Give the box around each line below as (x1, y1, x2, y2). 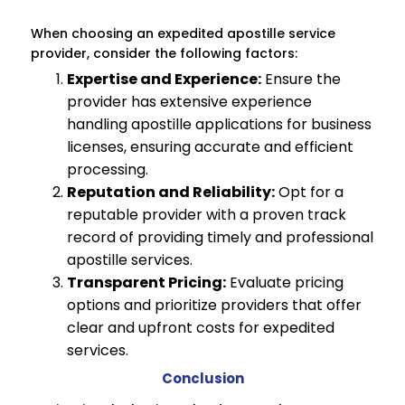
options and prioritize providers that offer (67, 295, 363, 316)
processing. (67, 159, 149, 181)
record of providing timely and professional (67, 227, 374, 249)
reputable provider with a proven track (67, 204, 347, 226)
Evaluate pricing (226, 272, 344, 294)
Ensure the (261, 69, 342, 90)
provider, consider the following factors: (31, 44, 298, 63)
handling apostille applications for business (67, 114, 372, 136)
